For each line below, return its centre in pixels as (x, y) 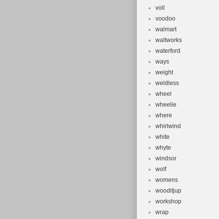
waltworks (169, 40)
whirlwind (168, 126)
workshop (168, 201)
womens (167, 180)
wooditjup (168, 191)
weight (164, 72)
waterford (168, 51)
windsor (166, 158)
